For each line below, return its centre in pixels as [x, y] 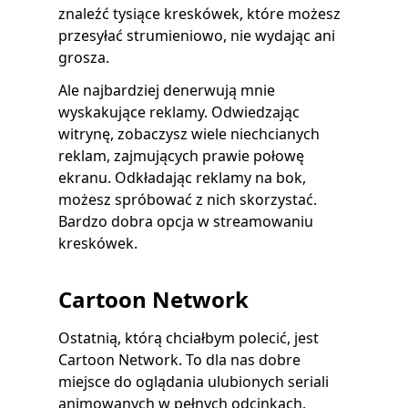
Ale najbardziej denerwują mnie [167, 90]
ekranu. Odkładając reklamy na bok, [182, 178]
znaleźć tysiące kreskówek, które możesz [199, 14]
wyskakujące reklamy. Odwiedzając [179, 112]
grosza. [84, 57]
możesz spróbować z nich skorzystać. [188, 199]
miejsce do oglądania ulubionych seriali [194, 382]
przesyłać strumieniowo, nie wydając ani [197, 36]
